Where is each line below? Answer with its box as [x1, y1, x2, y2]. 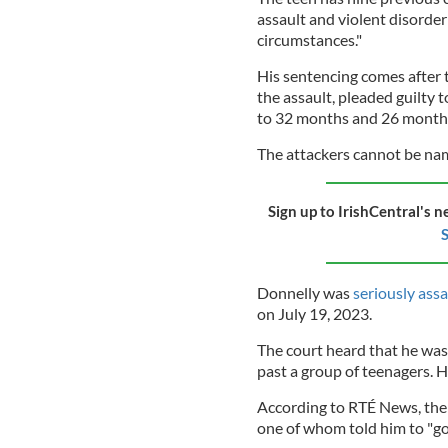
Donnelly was [256, 282, 353, 302]
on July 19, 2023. [256, 303, 372, 323]
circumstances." [256, 29, 362, 49]
